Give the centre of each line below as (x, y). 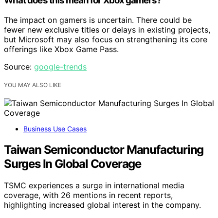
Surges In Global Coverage (73, 163)
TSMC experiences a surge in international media (94, 185)
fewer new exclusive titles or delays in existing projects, (107, 29)
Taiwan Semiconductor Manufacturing (104, 149)
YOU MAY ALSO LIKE (33, 85)
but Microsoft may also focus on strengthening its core (106, 39)
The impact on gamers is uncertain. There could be (98, 20)
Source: (19, 66)
